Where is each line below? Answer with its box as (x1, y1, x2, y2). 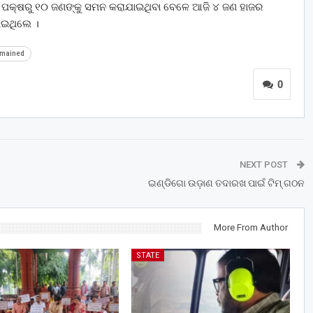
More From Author (213, 222, 288, 233)
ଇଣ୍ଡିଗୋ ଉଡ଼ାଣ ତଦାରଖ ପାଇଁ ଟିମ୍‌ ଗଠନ (147, 177, 305, 189)
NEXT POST (239, 159, 290, 170)
